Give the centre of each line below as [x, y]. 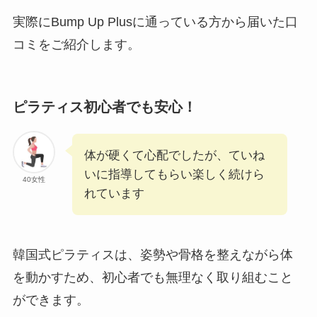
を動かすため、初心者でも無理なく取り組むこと [152, 278]
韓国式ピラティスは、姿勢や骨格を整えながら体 [152, 255]
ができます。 [51, 300]
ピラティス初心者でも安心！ [104, 107]
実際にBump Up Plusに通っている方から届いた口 [155, 22]
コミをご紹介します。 [76, 45]
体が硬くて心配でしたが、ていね [174, 156]
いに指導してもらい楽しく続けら [174, 175]
